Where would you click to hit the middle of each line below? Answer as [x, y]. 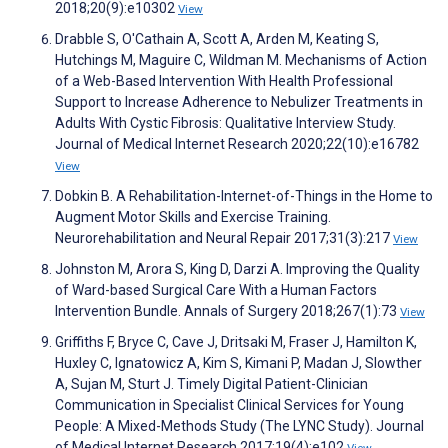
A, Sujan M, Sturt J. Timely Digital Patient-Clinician [211, 384]
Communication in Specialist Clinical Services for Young [229, 405]
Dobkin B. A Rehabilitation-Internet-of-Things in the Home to [244, 196]
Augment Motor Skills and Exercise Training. [193, 217]
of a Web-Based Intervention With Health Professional [224, 81]
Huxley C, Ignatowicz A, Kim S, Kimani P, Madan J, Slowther [238, 363]
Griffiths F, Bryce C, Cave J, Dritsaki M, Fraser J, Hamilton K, [236, 342]
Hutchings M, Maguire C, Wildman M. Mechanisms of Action [241, 60]
